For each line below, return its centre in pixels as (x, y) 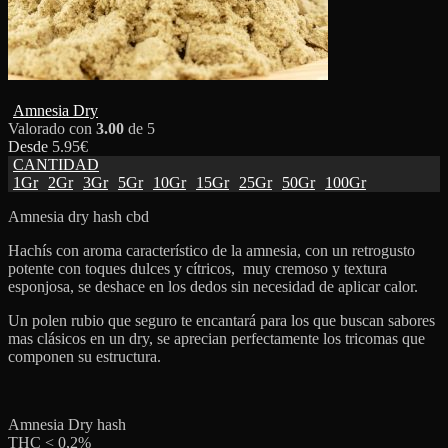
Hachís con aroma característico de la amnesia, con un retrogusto (211, 250)
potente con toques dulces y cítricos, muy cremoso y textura (197, 268)
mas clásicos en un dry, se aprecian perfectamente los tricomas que (216, 338)
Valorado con (52, 128)
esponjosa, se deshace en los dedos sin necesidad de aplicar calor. (213, 286)
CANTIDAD (56, 164)
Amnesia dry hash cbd (78, 216)
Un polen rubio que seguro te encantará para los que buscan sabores (221, 320)
